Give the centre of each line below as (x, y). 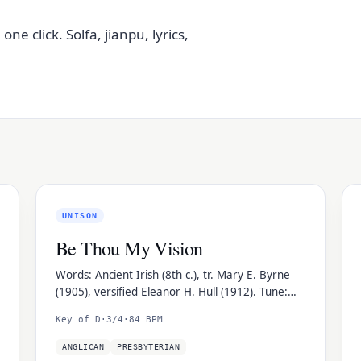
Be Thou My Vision (129, 248)
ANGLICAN (83, 347)
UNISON (80, 216)
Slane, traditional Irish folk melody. (144, 309)
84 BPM (146, 320)
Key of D (78, 320)
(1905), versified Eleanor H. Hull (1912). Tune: (172, 292)
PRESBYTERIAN (148, 347)
